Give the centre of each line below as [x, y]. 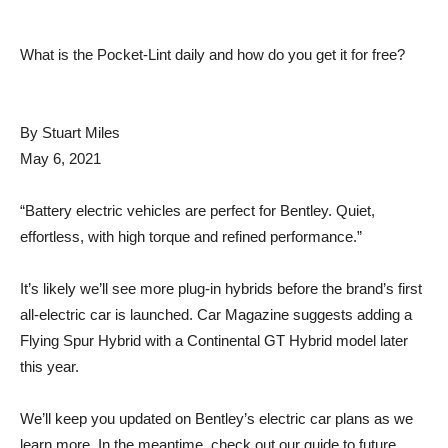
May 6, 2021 [60, 158]
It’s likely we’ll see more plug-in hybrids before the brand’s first [221, 288]
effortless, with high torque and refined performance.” [191, 236]
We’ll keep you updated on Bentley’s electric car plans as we [216, 418]
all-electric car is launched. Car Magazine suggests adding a [216, 314]
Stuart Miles [81, 132]
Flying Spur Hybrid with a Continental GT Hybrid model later [214, 340]
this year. [49, 366]
